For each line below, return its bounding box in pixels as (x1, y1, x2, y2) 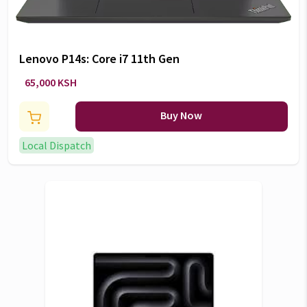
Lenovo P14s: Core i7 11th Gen (19, 51, 180, 66)
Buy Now (160, 108, 203, 122)
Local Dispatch (22, 138, 91, 152)
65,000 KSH (25, 75, 77, 89)
